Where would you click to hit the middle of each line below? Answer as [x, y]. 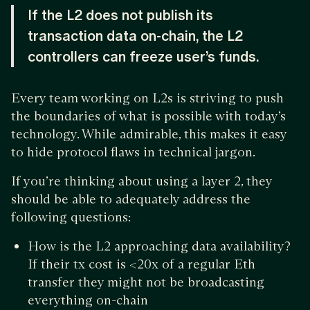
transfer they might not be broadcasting [146, 282]
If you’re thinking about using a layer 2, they [142, 181]
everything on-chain [88, 300]
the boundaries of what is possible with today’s [148, 116]
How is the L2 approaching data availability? [159, 246]
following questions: [71, 217]
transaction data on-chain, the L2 [135, 36]
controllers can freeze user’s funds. [144, 57]
